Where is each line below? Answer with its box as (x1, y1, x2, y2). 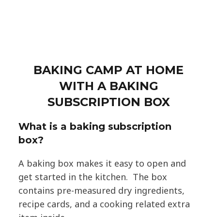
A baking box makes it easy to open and (18, 157, 186, 170)
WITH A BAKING (59, 79, 158, 93)
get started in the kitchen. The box (18, 171, 167, 183)
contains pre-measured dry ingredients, (18, 185, 185, 197)
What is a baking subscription (18, 121, 171, 133)
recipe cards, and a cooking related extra (18, 198, 190, 210)
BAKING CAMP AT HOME (33, 63, 184, 77)
